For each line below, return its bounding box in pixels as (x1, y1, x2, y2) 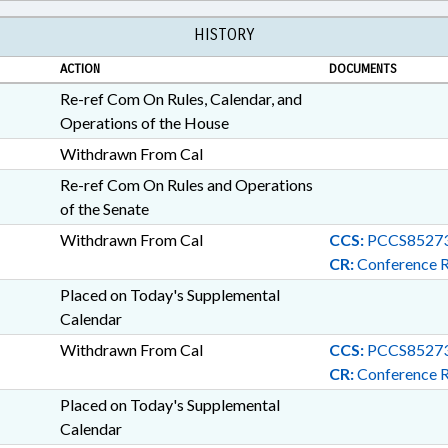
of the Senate (59, 199, 149, 218)
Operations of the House (59, 113, 229, 132)
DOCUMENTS (328, 61, 397, 77)
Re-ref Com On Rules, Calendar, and (59, 89, 302, 108)
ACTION (59, 61, 100, 77)
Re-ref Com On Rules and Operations (59, 175, 313, 194)
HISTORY (194, 25, 254, 44)
